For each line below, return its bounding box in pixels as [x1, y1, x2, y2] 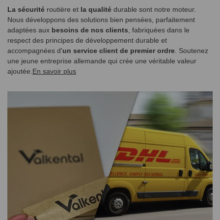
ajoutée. [7, 67, 32, 75]
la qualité [81, 5, 111, 13]
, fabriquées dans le [128, 26, 190, 34]
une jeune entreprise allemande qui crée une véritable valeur [7, 56, 196, 65]
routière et [45, 5, 81, 13]
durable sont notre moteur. [111, 5, 196, 13]
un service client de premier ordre [62, 46, 175, 55]
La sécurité [7, 5, 45, 13]
